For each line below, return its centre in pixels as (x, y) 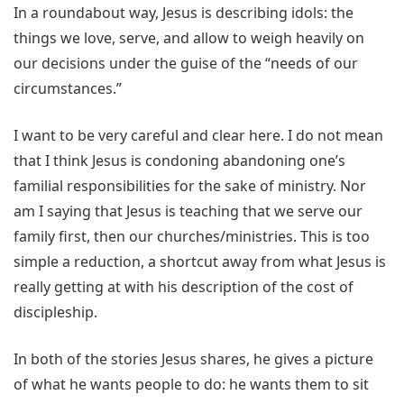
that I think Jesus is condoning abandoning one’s (179, 161)
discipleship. (55, 312)
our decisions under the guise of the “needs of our (186, 64)
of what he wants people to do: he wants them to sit (191, 385)
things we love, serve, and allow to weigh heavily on (189, 38)
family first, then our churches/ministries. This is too (192, 237)
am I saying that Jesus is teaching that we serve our (188, 211)
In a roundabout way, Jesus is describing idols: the (184, 13)
